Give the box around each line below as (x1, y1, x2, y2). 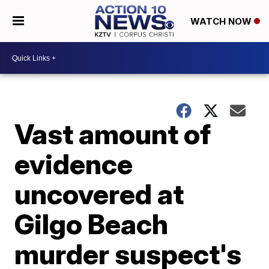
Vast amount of (14, 117, 211, 151)
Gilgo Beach (14, 207, 169, 241)
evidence (14, 147, 133, 181)
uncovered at (14, 177, 184, 211)
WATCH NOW (190, 16, 254, 28)
